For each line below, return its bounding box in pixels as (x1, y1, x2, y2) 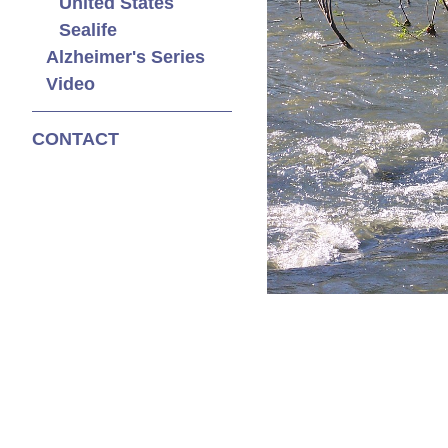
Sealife (59, 19, 117, 40)
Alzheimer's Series (45, 46, 205, 67)
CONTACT (32, 128, 119, 149)
